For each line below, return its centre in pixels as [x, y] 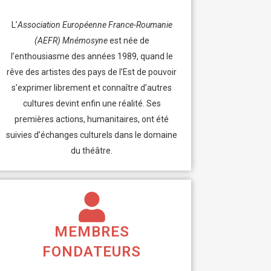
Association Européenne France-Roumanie [95, 24]
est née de [128, 40]
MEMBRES [92, 231]
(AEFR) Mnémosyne [71, 40]
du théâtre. [92, 150]
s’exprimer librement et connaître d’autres [92, 87]
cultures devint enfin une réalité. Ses [92, 103]
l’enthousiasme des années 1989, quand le [92, 56]
